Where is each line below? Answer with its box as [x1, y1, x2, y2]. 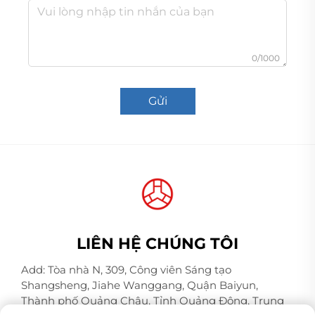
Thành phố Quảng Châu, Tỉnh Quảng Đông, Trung [21, 293, 284, 307]
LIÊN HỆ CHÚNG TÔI [77, 233, 238, 253]
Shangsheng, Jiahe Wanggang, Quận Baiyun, [21, 278, 258, 292]
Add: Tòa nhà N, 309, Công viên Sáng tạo [21, 262, 231, 276]
